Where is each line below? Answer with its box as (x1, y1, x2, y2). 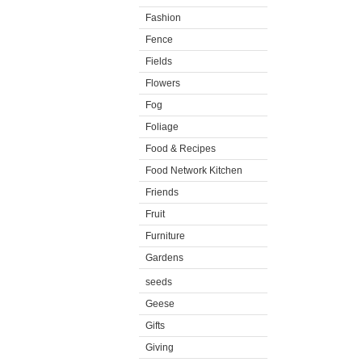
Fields (145, 56, 172, 67)
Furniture (145, 230, 185, 242)
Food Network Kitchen (145, 165, 242, 176)
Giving (145, 342, 174, 353)
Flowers (145, 78, 180, 89)
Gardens (145, 252, 183, 263)
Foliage (145, 121, 179, 133)
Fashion (145, 12, 181, 23)
